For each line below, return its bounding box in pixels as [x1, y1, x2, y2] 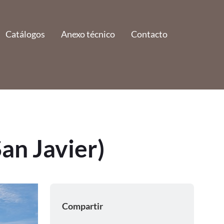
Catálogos [5, 28, 45, 39]
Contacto [131, 28, 168, 39]
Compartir [62, 200, 103, 211]
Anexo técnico [61, 28, 115, 39]
